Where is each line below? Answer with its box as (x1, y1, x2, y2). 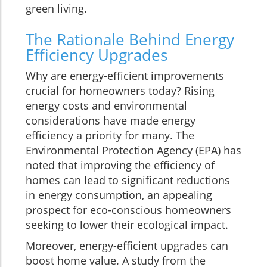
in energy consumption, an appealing (26, 187, 212, 202)
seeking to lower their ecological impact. (26, 217, 228, 232)
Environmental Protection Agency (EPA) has (26, 142, 241, 157)
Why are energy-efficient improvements (26, 68, 224, 83)
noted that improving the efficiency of (26, 157, 215, 172)
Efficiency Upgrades (26, 44, 167, 66)
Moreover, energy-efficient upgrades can (26, 238, 228, 253)
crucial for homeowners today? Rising (26, 83, 215, 98)
